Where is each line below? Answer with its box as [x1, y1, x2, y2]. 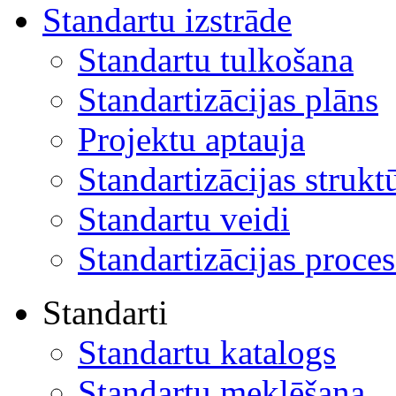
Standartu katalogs [78, 332, 336, 371]
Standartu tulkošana [78, 40, 354, 79]
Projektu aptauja [78, 119, 305, 158]
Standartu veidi [78, 199, 290, 238]
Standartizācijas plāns [78, 80, 378, 118]
